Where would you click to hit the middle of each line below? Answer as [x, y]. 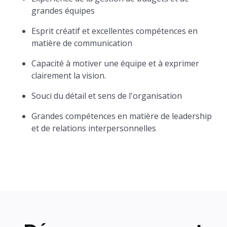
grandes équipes [63, 11]
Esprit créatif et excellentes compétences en [115, 31]
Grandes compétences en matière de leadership [122, 116]
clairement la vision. [69, 75]
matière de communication [82, 43]
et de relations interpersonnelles [94, 128]
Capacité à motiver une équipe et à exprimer [116, 63]
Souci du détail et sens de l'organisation [107, 96]
